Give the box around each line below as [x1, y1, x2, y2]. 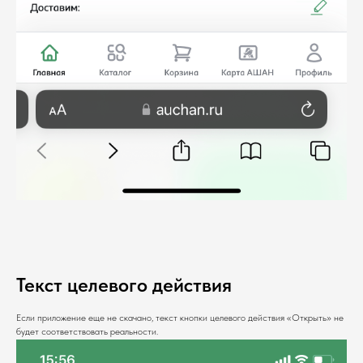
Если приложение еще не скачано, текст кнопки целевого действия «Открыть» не [16, 311, 344, 323]
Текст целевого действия [16, 272, 232, 297]
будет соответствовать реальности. [16, 325, 158, 337]
